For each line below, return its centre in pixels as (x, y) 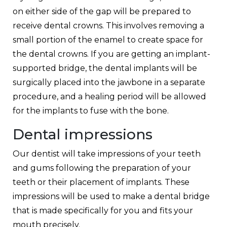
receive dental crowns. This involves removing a (108, 25)
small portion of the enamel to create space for (108, 40)
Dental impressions (83, 134)
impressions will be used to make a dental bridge (111, 196)
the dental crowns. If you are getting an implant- (111, 54)
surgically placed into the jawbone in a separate (109, 82)
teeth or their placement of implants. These (101, 182)
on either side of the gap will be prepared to (102, 11)
